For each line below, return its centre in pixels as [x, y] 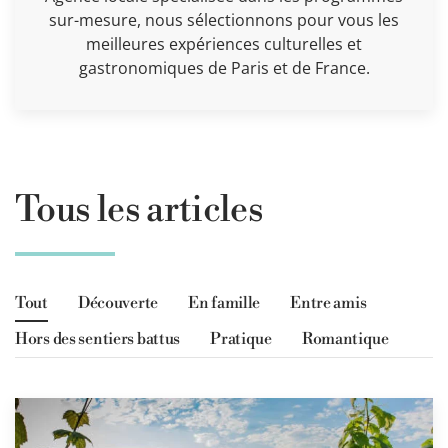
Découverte [117, 302]
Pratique [241, 338]
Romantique [345, 338]
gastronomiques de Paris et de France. [224, 67]
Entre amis [328, 302]
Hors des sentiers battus [98, 338]
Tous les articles [139, 210]
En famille [224, 302]
